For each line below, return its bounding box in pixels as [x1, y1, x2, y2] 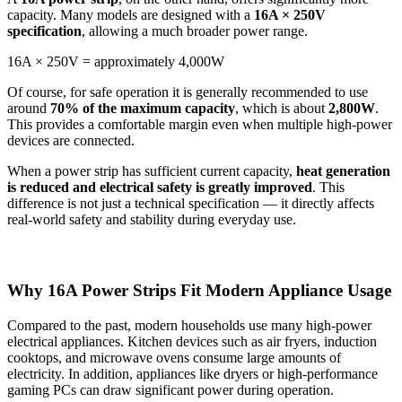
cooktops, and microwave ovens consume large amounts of [7, 349, 341, 365]
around [7, 100, 50, 116]
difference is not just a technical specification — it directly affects [7, 195, 374, 211]
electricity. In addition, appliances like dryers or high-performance [7, 365, 378, 381]
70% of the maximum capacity [50, 100, 235, 116]
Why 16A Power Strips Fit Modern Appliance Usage [7, 281, 391, 301]
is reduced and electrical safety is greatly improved [7, 179, 312, 195]
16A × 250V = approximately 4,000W [7, 53, 224, 69]
